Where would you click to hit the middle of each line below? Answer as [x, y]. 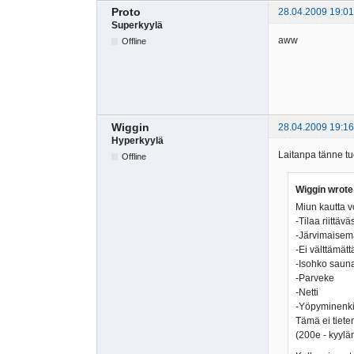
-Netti [307, 293]
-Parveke [315, 279]
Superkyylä [137, 26]
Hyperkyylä [137, 140]
